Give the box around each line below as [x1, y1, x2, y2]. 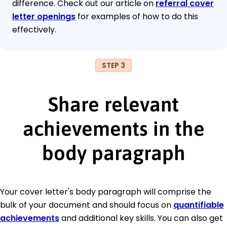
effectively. [12, 23, 56, 35]
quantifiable [173, 199, 224, 211]
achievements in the [22, 117, 205, 140]
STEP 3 [102, 60, 125, 70]
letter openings [12, 10, 75, 22]
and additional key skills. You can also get [59, 212, 223, 224]
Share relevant [48, 92, 179, 116]
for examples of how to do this [75, 10, 198, 22]
